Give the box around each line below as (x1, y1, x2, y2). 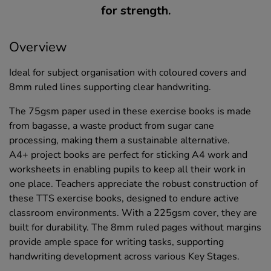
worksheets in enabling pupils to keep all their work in (9, 162, 246, 176)
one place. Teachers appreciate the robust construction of (9, 177, 258, 191)
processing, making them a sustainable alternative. (9, 133, 230, 147)
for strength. (100, 2, 171, 19)
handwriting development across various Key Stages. (9, 249, 240, 263)
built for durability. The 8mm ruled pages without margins (9, 220, 261, 234)
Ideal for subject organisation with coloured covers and (9, 65, 246, 79)
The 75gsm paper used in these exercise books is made (9, 104, 251, 118)
